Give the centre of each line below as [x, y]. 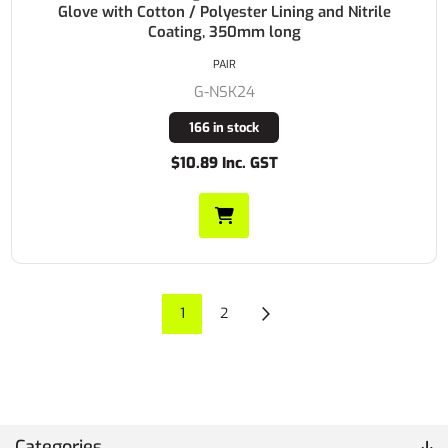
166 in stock [224, 127]
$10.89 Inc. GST [224, 162]
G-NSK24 [224, 91]
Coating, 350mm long [224, 31]
